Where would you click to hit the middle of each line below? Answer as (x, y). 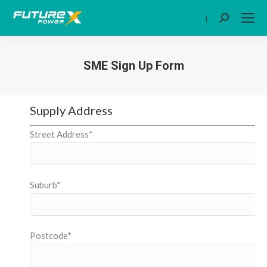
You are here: (159, 82)
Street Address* (61, 134)
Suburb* (45, 185)
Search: (233, 20)
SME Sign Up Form (133, 66)
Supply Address (71, 110)
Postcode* (51, 235)
